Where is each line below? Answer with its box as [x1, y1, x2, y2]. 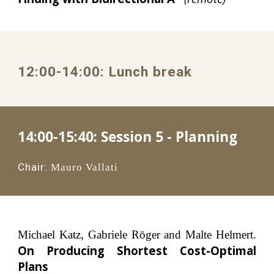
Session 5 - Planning [101, 127, 238, 146]
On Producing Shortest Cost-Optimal [18, 242, 256, 258]
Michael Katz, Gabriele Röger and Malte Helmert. [18, 228, 256, 241]
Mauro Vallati [51, 161, 119, 173]
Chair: [18, 161, 48, 173]
